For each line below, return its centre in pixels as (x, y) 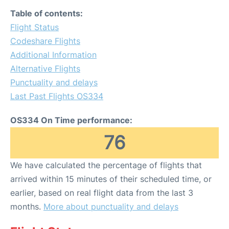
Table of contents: (47, 14)
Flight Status (35, 27)
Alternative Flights (45, 69)
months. (27, 207)
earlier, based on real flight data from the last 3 (102, 193)
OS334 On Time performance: (71, 120)
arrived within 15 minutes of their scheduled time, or (111, 179)
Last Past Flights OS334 (57, 96)
